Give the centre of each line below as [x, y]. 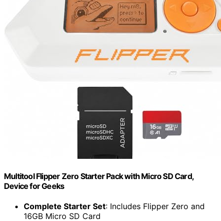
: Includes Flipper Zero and [155, 206]
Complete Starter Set [65, 206]
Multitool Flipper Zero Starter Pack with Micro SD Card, [99, 176]
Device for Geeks [34, 186]
